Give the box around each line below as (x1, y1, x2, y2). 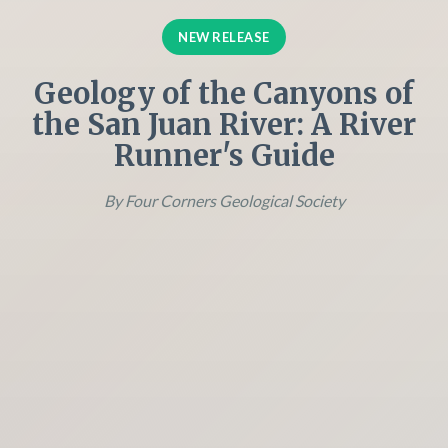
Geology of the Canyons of (34, 76, 414, 113)
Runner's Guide (113, 138, 335, 175)
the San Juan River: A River (32, 107, 416, 144)
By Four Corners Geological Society (103, 191, 345, 211)
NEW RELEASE (178, 29, 270, 46)
